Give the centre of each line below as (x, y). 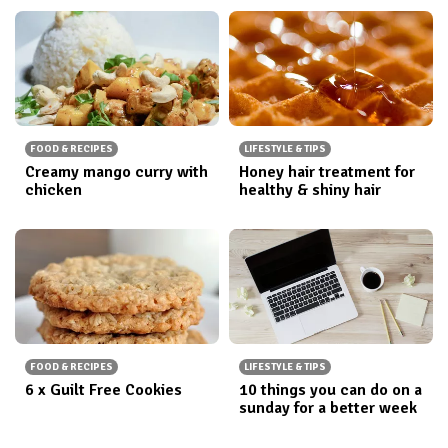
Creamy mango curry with (116, 171)
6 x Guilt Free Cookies (103, 389)
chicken (53, 189)
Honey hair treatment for (327, 171)
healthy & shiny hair (310, 189)
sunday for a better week (328, 407)
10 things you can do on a (330, 389)
